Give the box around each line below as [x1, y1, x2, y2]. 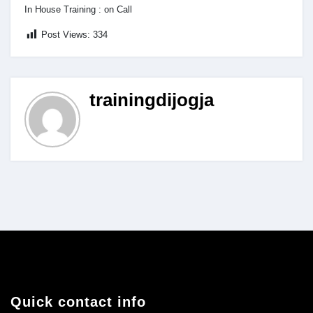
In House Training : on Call [24, 4, 132, 15]
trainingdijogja [89, 89, 214, 110]
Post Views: [41, 29, 90, 41]
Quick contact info [10, 294, 146, 310]
